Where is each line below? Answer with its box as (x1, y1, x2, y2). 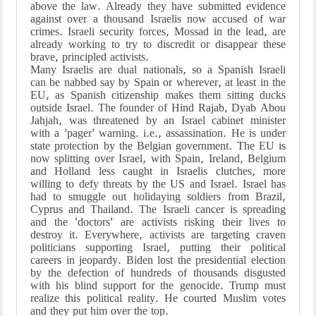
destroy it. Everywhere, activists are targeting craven (30, 228, 286, 241)
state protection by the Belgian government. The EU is (30, 139, 286, 152)
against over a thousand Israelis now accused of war (30, 12, 286, 25)
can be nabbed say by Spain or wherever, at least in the (30, 75, 286, 89)
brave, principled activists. (30, 50, 149, 63)
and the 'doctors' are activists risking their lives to (30, 215, 286, 229)
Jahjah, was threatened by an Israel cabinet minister (30, 114, 286, 127)
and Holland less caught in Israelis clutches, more (30, 164, 286, 178)
